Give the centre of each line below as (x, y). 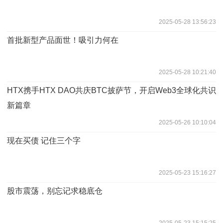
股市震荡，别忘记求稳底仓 (55, 191)
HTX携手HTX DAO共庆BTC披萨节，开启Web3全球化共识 (111, 90)
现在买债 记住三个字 (44, 140)
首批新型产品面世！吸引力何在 (63, 40)
